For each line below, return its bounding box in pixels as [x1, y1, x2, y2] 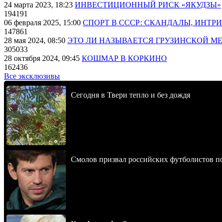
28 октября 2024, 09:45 [4, 54, 82, 62]
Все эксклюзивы [4, 72, 60, 80]
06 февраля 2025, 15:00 [4, 18, 83, 27]
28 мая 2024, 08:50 [4, 36, 67, 45]
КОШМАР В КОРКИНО [82, 54, 167, 62]
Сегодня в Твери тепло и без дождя [71, 91, 190, 99]
